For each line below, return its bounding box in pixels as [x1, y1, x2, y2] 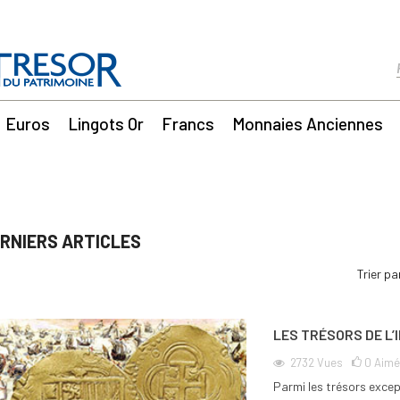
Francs [161, 112, 214, 134]
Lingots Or [68, 112, 145, 134]
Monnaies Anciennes [231, 112, 383, 134]
